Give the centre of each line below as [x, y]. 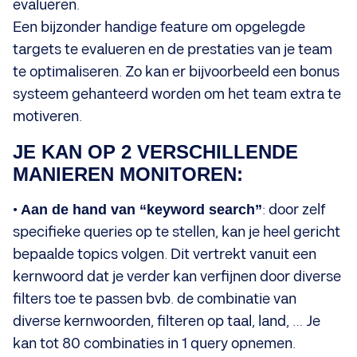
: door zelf [294, 210]
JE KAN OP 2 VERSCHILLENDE [155, 151]
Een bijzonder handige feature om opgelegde [159, 27]
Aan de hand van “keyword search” [141, 209]
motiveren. [47, 116]
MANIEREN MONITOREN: [128, 174]
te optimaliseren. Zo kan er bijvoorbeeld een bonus [176, 72]
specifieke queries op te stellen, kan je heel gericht [177, 232]
